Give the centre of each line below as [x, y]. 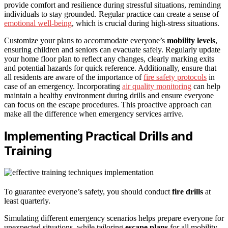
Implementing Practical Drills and [98, 136]
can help [206, 86]
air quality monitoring [157, 86]
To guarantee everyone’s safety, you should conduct [88, 192]
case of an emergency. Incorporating [63, 86]
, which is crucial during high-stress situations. [146, 23]
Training [28, 151]
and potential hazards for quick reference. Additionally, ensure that [110, 68]
